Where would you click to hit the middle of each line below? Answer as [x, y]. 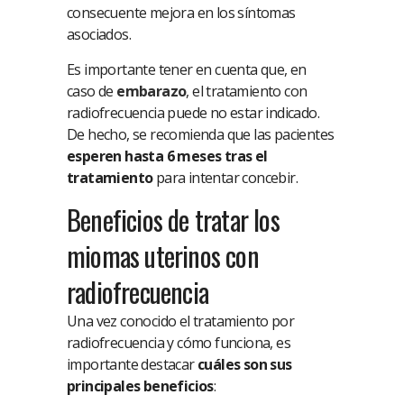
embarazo [151, 92]
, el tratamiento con [247, 92]
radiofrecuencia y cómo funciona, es [179, 343]
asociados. [99, 35]
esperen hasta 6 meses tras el [167, 156]
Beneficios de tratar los [173, 220]
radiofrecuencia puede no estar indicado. [193, 113]
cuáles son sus [245, 365]
